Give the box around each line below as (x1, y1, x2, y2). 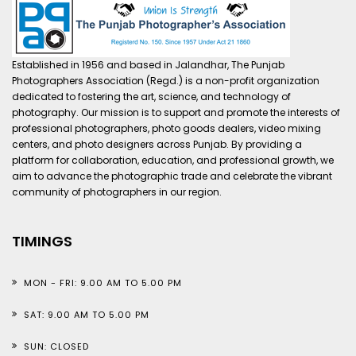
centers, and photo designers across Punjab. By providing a (12, 137, 302, 151)
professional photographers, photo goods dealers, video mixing (12, 122, 321, 135)
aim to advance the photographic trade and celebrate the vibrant (12, 169, 332, 183)
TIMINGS (12, 231, 72, 251)
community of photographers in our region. (12, 185, 222, 199)
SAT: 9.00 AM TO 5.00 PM (24, 308, 149, 321)
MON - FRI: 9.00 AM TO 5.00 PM (24, 277, 182, 289)
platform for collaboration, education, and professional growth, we (12, 153, 334, 167)
